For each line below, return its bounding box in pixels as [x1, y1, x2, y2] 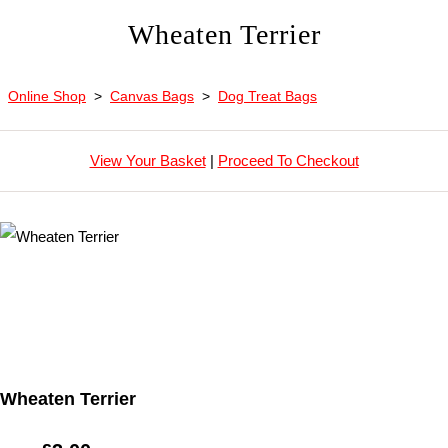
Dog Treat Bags [218, 88, 317, 104]
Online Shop [8, 88, 86, 104]
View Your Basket [89, 152, 206, 169]
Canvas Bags [110, 88, 194, 104]
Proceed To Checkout [217, 152, 359, 169]
